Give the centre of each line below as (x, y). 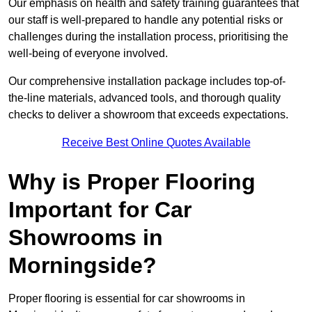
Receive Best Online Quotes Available (156, 143)
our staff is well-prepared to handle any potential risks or (146, 20)
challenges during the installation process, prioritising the (148, 37)
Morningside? (83, 266)
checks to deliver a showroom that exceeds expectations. (148, 115)
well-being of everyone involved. (88, 54)
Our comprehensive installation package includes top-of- (147, 81)
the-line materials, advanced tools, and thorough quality (145, 98)
